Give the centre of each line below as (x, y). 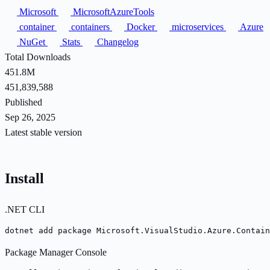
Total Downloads (38, 57)
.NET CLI (25, 209)
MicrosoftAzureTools (112, 11)
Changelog (117, 42)
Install (24, 178)
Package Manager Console (56, 252)
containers (90, 27)
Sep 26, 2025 (30, 117)
